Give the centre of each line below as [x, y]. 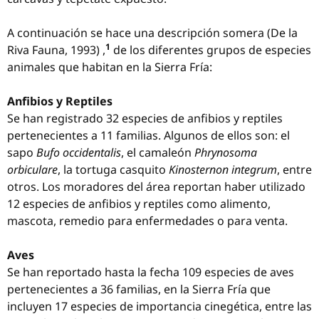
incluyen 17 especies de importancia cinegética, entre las [159, 306]
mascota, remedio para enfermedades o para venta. [147, 221]
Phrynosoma [226, 152]
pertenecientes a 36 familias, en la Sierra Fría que [139, 289]
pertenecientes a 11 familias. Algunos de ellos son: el [148, 135]
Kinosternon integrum [223, 169]
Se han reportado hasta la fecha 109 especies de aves [151, 272]
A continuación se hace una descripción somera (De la [152, 33]
